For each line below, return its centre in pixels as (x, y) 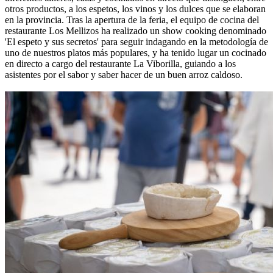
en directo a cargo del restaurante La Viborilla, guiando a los (120, 64)
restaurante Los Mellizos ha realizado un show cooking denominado (136, 31)
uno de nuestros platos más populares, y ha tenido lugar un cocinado (136, 53)
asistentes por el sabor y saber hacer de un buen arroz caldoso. (124, 75)
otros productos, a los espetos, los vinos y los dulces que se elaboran (135, 9)
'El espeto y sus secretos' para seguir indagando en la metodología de (136, 42)
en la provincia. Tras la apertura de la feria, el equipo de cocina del (132, 20)
